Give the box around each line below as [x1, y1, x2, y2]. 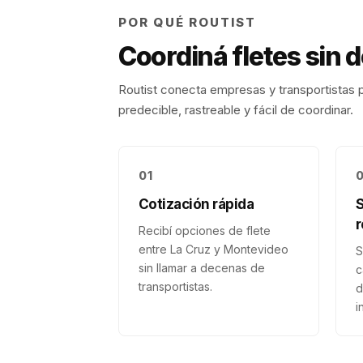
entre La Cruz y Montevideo [139, 242, 288, 256]
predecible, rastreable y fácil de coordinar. [118, 102, 353, 117]
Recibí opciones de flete [139, 224, 271, 237]
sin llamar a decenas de [139, 261, 265, 275]
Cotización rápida [139, 196, 254, 212]
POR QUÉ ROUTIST [118, 15, 257, 30]
